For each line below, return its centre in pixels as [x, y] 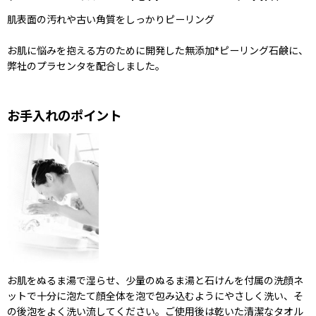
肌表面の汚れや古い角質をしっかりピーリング [111, 19]
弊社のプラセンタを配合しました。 [86, 66]
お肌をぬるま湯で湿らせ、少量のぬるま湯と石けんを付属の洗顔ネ [155, 281]
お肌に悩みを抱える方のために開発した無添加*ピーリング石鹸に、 [158, 50]
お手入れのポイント [64, 116]
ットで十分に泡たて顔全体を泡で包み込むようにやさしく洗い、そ [155, 297]
